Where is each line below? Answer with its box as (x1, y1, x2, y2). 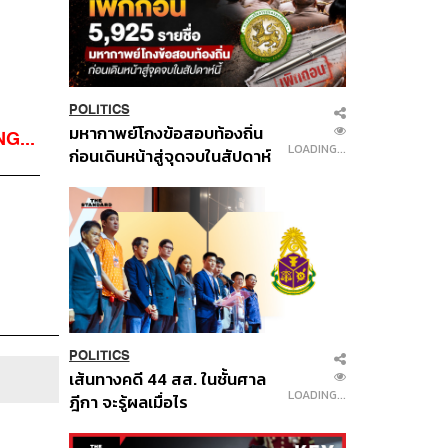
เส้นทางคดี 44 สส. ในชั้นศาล (68, 366, 266, 392)
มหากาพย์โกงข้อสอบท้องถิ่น (68, 120, 263, 146)
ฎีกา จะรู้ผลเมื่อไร (68, 389, 188, 415)
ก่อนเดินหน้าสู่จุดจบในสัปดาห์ (68, 143, 271, 169)
